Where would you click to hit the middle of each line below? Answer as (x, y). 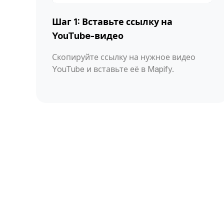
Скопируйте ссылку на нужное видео (124, 57)
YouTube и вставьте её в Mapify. (113, 69)
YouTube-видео (88, 35)
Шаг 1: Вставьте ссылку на (112, 21)
